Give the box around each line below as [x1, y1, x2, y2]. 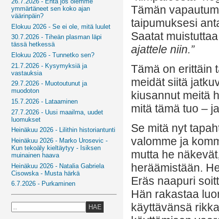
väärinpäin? [11, 12, 44, 20]
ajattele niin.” [131, 43, 195, 56]
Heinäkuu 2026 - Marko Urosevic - [11, 136, 108, 144]
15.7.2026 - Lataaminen [11, 97, 78, 105]
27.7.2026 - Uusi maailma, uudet [11, 108, 104, 116]
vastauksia [11, 69, 43, 77]
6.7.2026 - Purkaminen [11, 180, 76, 188]
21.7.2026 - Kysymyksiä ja [11, 62, 88, 69]
